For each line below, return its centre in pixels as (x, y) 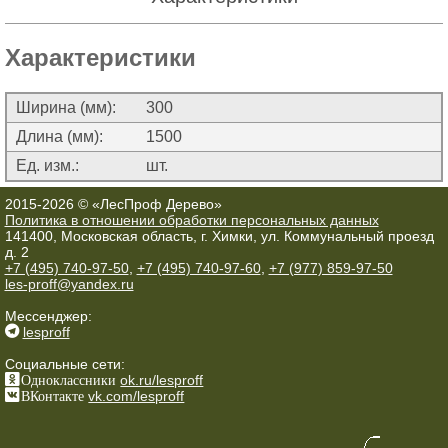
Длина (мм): (59, 137)
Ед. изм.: (47, 166)
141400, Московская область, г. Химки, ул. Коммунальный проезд (219, 236)
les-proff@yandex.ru (69, 284)
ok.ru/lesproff (162, 380)
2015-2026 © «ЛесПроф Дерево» (113, 204)
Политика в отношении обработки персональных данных (191, 220)
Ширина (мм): (66, 108)
